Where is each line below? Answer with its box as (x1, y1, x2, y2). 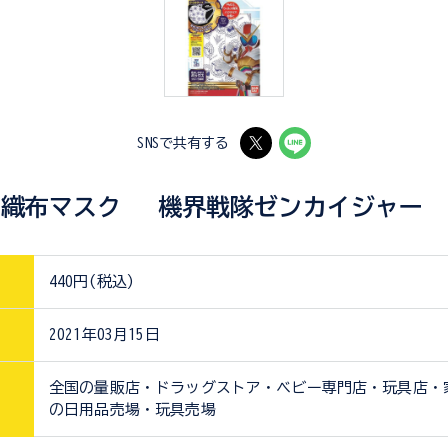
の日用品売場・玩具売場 (49, 402, 216, 417)
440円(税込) (49, 274, 136, 289)
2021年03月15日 (49, 327, 160, 342)
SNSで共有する (137, 136, 230, 150)
